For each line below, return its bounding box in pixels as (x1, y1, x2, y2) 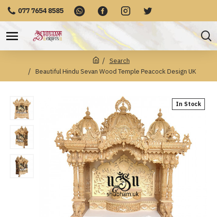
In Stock (176, 100, 201, 108)
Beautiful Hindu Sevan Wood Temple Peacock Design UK (35, 67, 196, 76)
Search (109, 56, 130, 65)
